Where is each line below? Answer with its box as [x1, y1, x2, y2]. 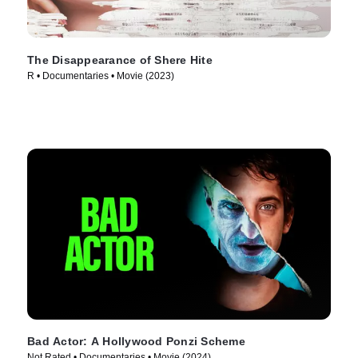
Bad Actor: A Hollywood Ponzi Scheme [27, 335, 245, 348]
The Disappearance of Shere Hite [27, 53, 213, 66]
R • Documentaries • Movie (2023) [27, 70, 174, 82]
